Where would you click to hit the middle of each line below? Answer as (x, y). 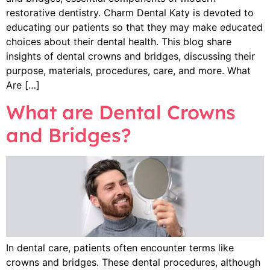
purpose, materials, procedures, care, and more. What (128, 71)
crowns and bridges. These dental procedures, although (133, 262)
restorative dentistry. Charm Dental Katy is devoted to (130, 13)
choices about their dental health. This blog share (119, 42)
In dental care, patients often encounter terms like (120, 248)
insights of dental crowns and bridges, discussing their (130, 56)
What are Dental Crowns (121, 112)
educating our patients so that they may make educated (134, 27)
